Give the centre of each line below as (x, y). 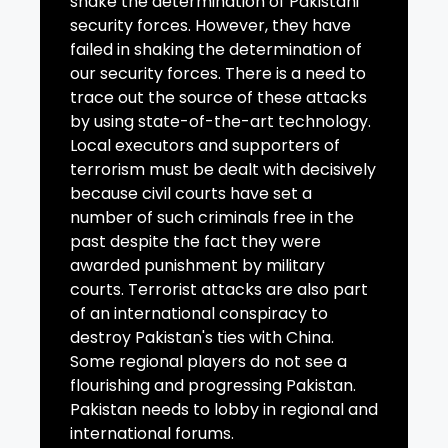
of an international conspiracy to (199, 314)
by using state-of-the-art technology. (220, 122)
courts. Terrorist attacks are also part (219, 290)
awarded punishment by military (197, 266)
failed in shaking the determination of (216, 50)
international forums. (152, 434)
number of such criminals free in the (212, 218)
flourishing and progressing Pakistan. (213, 386)
